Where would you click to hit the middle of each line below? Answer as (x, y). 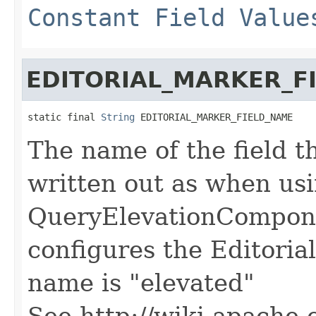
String (118, 117)
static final (64, 117)
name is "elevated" (141, 282)
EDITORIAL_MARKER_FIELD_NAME (214, 117)
